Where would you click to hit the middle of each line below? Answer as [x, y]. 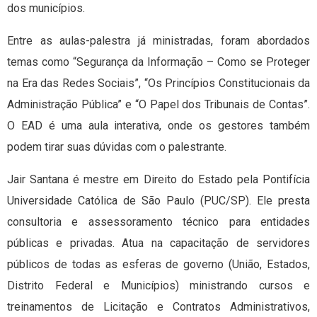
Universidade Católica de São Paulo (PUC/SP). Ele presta [158, 201]
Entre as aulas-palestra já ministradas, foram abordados [158, 41]
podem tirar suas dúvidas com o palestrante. [117, 147]
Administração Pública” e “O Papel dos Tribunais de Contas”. [158, 105]
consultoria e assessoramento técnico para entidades [158, 222]
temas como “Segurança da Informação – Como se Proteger [158, 62]
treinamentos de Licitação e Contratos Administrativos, [158, 307]
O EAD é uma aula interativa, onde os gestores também [158, 126]
